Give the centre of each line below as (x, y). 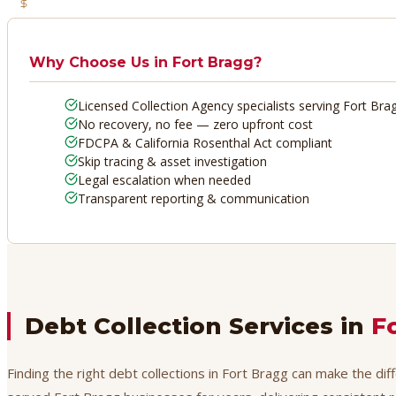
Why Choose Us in (101, 62)
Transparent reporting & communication (194, 198)
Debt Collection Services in (198, 327)
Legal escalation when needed (164, 179)
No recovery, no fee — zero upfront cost (195, 124)
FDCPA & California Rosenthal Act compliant (205, 142)
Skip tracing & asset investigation (172, 161)
